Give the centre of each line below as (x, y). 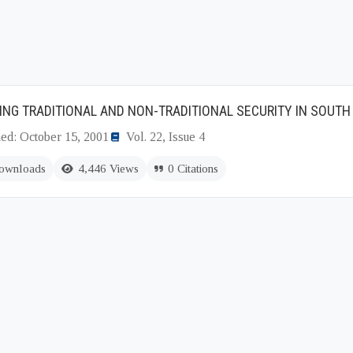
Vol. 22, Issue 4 (165, 137)
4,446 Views (108, 169)
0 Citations (193, 169)
